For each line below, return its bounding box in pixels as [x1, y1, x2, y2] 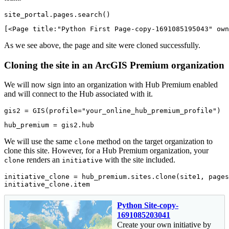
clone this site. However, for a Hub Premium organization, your [4, 146, 209, 155]
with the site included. [103, 155, 175, 165]
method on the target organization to [95, 137, 213, 146]
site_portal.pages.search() [4, 10, 110, 18]
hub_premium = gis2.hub [4, 121, 94, 129]
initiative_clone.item [4, 180, 90, 189]
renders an [25, 155, 62, 165]
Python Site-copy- [117, 201, 178, 210]
